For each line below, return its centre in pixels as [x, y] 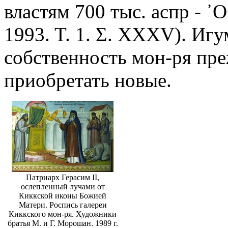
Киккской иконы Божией [63, 196]
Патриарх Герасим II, [63, 178]
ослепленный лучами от [63, 187]
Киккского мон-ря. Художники [63, 214]
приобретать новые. [88, 80]
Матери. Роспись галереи [63, 205]
